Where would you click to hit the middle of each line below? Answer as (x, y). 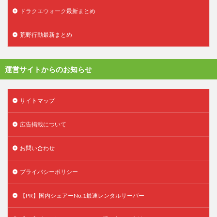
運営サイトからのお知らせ (48, 69)
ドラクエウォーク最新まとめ (58, 11)
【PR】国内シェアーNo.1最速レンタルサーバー (82, 195)
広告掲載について (43, 124)
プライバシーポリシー (49, 171)
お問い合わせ (37, 148)
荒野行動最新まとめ (46, 34)
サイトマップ (37, 100)
